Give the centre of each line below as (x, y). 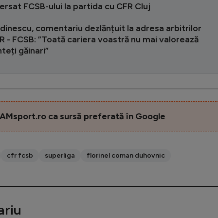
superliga (60, 155)
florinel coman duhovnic (126, 155)
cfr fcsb (20, 155)
